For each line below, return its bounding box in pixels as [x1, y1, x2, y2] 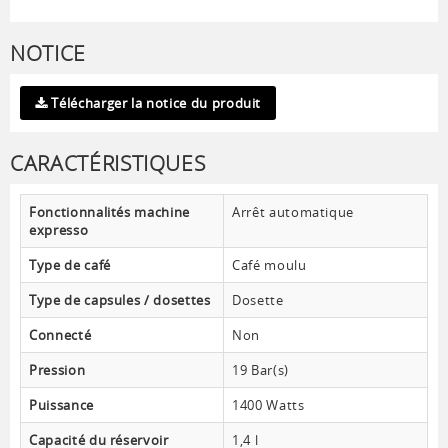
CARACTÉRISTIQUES [10, 149, 206, 178]
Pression [29, 361, 86, 380]
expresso [29, 221, 89, 240]
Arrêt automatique [232, 203, 355, 222]
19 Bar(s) [232, 361, 289, 380]
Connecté [29, 326, 92, 345]
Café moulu [232, 256, 307, 275]
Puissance [29, 396, 94, 415]
